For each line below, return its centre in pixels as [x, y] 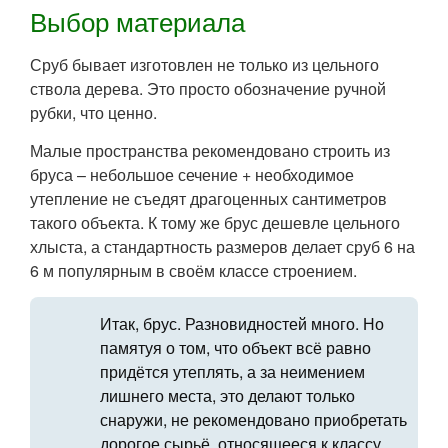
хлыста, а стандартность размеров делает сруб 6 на [222, 246]
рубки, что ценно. [93, 112]
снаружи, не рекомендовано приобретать [253, 419]
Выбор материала [137, 20]
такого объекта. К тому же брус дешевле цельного [215, 222]
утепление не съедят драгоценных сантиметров [208, 198]
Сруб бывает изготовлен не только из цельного [204, 64]
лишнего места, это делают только [227, 395]
